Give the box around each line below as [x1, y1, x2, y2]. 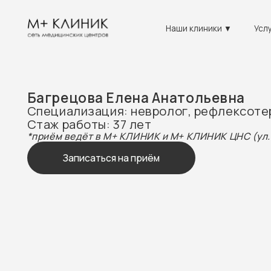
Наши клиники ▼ [148, 20, 207, 30]
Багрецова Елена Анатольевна [24, 79, 219, 96]
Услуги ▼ [226, 20, 260, 30]
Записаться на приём [56, 134, 143, 147]
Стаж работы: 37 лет [24, 103, 135, 119]
